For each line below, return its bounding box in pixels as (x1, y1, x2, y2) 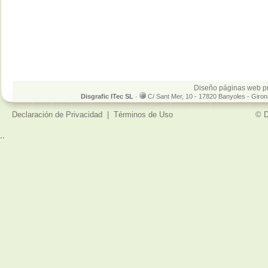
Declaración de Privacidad (12, 110, 102, 119)
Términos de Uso (114, 110, 173, 119)
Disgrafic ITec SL (81, 93, 133, 100)
